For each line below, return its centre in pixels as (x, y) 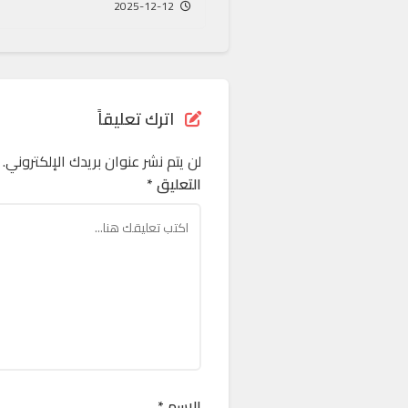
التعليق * (174, 184)
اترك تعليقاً (138, 118)
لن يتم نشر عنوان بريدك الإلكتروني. (102, 161)
